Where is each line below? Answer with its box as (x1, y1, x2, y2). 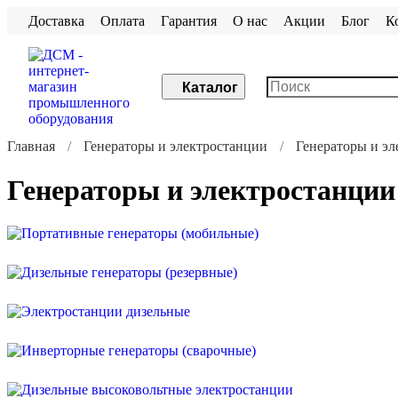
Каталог (182, 80, 238, 96)
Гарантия (161, 12, 217, 28)
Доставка (28, 12, 84, 28)
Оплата (100, 12, 145, 28)
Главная (7, 139, 55, 155)
